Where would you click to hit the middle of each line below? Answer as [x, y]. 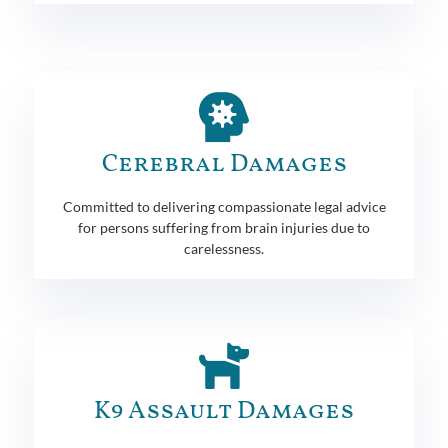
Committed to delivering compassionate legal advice [224, 206]
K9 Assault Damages [224, 411]
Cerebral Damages [224, 164]
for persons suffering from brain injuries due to [224, 227]
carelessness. [224, 248]
